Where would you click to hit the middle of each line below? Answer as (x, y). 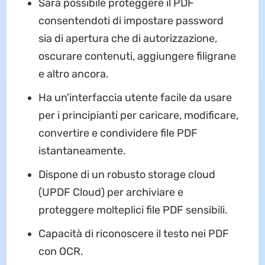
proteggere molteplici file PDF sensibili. (133, 210)
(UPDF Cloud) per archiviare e (111, 193)
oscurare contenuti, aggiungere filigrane (137, 56)
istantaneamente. (82, 151)
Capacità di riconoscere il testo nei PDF (133, 234)
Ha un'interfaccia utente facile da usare (135, 98)
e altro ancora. (73, 74)
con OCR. (61, 252)
